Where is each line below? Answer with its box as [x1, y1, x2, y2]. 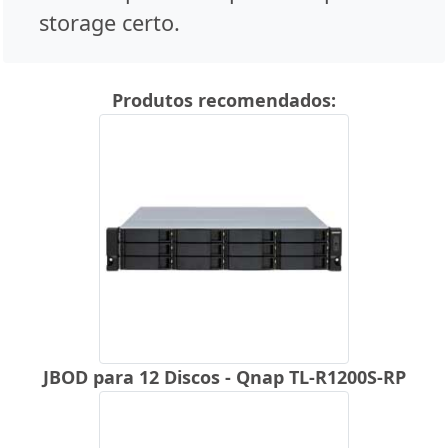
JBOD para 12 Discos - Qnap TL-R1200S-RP [42, 364, 406, 389]
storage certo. [39, 7, 180, 37]
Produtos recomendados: [112, 87, 336, 112]
